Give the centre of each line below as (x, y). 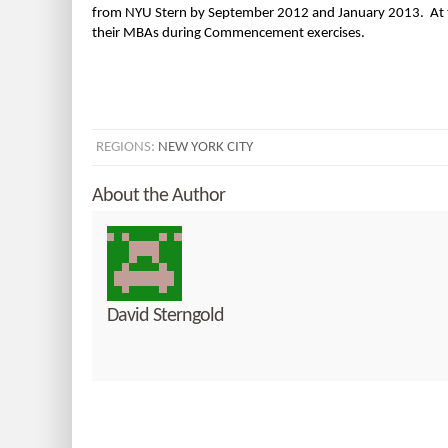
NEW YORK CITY (205, 147)
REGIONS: (127, 147)
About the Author (158, 196)
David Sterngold (165, 316)
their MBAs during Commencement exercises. (228, 33)
